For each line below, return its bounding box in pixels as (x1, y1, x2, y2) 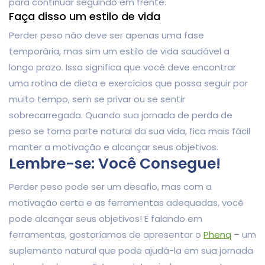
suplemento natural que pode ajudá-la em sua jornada (9, 244, 253, 257)
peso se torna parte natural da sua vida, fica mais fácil (9, 124, 250, 137)
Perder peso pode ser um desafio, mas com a (9, 180, 212, 193)
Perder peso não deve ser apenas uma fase (9, 28, 204, 41)
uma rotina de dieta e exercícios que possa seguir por (9, 76, 248, 89)
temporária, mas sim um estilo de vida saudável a (9, 44, 230, 57)
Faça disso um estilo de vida (9, 8, 160, 24)
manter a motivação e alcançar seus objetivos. (9, 140, 218, 153)
